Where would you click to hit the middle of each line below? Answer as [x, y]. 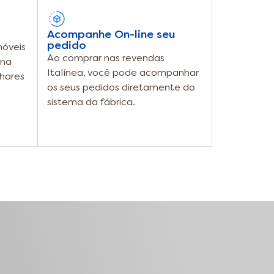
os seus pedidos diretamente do [121, 88]
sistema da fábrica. [91, 103]
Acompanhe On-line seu [111, 35]
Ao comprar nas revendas [106, 59]
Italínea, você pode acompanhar [123, 73]
